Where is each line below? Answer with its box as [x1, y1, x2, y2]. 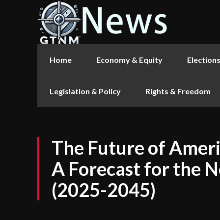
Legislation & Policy [50, 86, 121, 96]
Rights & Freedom [145, 86, 211, 96]
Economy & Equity [96, 55, 163, 64]
